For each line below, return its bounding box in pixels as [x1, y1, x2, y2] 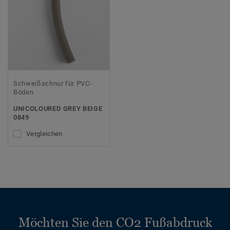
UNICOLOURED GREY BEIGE [13, 105, 103, 113]
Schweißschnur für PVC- [13, 80, 92, 88]
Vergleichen [26, 130, 63, 138]
